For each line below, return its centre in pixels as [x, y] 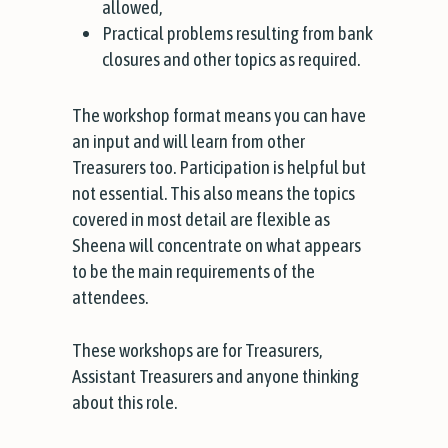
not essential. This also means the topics [213, 192]
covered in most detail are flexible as [200, 218]
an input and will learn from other [188, 140]
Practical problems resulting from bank [237, 32]
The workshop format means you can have [218, 114]
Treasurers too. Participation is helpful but [218, 166]
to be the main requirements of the [193, 270]
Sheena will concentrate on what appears [216, 244]
